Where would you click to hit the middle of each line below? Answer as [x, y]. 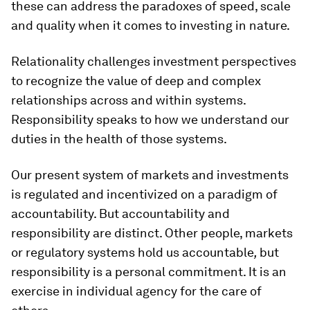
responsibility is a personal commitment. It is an [149, 272]
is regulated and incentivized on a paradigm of [144, 194]
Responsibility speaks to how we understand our [150, 119]
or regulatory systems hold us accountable [133, 252]
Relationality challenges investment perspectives [154, 61]
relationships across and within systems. [128, 100]
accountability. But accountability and [120, 213]
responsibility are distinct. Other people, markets [152, 233]
